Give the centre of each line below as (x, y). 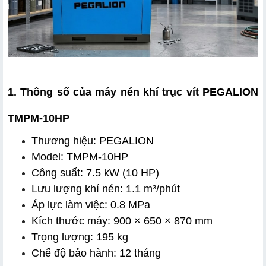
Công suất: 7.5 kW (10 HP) (95, 172)
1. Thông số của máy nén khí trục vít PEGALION (133, 92)
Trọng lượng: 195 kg (80, 237)
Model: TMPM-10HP (80, 156)
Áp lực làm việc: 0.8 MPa (91, 205)
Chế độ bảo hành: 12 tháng (96, 253)
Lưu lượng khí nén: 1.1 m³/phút (106, 189)
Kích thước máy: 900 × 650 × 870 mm (122, 221)
